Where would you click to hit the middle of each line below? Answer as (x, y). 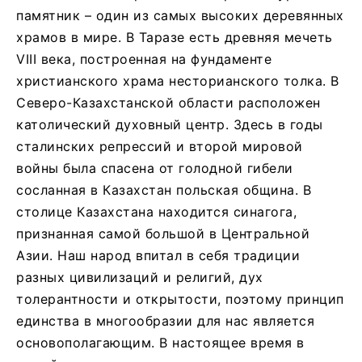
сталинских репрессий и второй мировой (160, 146)
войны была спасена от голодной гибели (155, 168)
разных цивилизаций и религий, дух (140, 277)
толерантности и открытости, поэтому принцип (180, 299)
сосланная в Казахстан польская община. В (164, 189)
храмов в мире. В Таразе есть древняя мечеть (175, 37)
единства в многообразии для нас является (165, 320)
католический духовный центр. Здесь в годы (170, 124)
